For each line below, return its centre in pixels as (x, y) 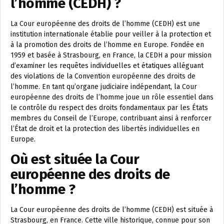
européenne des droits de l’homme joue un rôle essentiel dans (112, 97)
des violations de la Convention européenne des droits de (103, 76)
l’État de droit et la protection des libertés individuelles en (105, 129)
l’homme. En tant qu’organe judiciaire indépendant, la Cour (104, 87)
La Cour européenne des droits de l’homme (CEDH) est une (105, 24)
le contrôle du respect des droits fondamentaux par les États (109, 108)
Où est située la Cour (75, 159)
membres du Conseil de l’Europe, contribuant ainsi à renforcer (111, 118)
